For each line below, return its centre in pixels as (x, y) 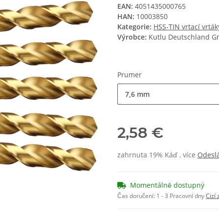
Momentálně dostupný (167, 185)
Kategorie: (135, 27)
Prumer (131, 75)
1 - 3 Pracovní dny (181, 196)
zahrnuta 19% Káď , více (157, 155)
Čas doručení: (137, 196)
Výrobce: (132, 37)
